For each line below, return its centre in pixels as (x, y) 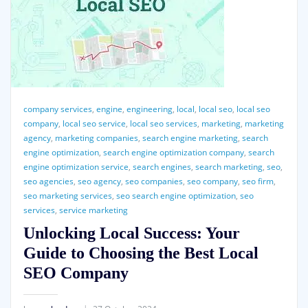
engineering (149, 109)
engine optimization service (76, 166)
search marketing (229, 166)
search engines (162, 166)
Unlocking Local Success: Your (131, 232)
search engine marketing (190, 137)
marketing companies (96, 137)
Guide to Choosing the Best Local (141, 252)
